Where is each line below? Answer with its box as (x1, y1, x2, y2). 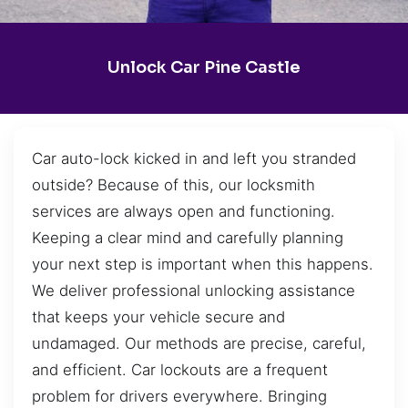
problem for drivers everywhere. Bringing (32, 386, 327, 405)
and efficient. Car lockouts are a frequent (32, 360, 328, 379)
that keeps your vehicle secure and (32, 307, 285, 326)
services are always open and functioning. (32, 201, 335, 220)
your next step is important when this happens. (32, 254, 373, 273)
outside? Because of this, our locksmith (32, 175, 315, 194)
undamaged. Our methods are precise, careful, (32, 333, 366, 352)
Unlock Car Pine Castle (107, 57, 301, 78)
